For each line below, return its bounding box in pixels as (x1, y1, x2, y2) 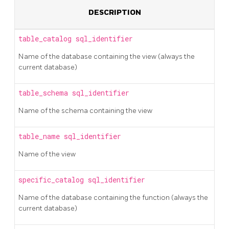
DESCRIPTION (88, 8, 141, 17)
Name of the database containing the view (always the (18, 52, 195, 61)
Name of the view (18, 149, 76, 158)
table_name (18, 131, 64, 141)
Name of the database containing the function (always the (18, 193, 208, 202)
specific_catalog (18, 175, 88, 185)
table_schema (18, 88, 72, 98)
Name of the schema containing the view (18, 106, 152, 115)
